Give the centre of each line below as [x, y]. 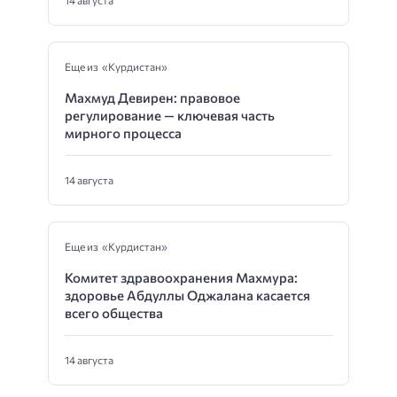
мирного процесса [123, 132]
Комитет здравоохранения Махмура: [181, 277]
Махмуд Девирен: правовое [152, 97]
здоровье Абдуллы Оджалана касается [187, 295]
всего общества [114, 312]
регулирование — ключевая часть [170, 115]
